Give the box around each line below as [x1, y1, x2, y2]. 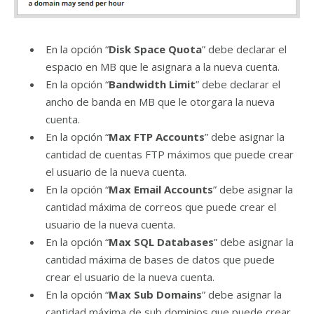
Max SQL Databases [109, 235, 214, 250]
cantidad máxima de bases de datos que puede [46, 252, 275, 267]
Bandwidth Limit [109, 77, 196, 92]
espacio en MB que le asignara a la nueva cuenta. [46, 60, 280, 74]
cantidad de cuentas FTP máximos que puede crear [46, 147, 294, 162]
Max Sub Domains [109, 287, 202, 302]
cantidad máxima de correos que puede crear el [46, 200, 276, 214]
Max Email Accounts [109, 182, 213, 197]
